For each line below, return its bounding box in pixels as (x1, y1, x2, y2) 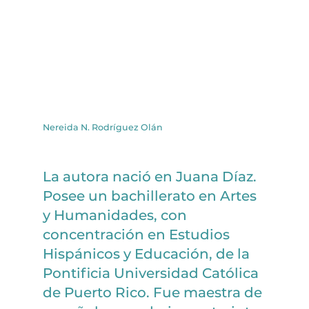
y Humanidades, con (43, 206, 188, 223)
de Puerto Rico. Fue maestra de (43, 283, 263, 301)
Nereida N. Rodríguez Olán (43, 121, 163, 132)
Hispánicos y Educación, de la (43, 245, 250, 262)
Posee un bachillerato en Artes (43, 187, 257, 204)
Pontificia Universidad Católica (43, 264, 259, 281)
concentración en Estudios (43, 226, 230, 243)
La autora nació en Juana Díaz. (43, 168, 257, 185)
